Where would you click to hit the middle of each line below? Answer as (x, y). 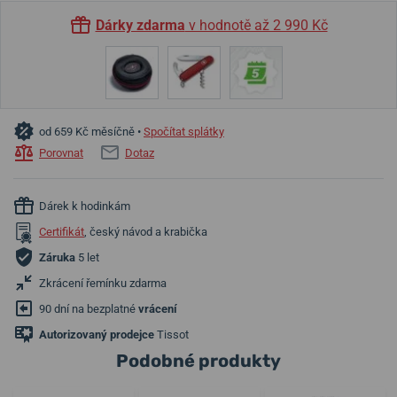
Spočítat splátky (184, 132)
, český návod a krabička (146, 232)
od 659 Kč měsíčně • (91, 132)
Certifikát (62, 232)
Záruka (57, 258)
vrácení (158, 309)
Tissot (171, 335)
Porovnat (61, 153)
